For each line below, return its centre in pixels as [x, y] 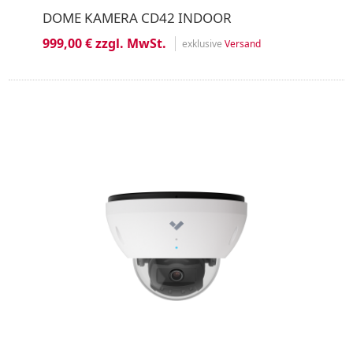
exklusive [203, 43]
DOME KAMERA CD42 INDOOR [137, 18]
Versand [242, 43]
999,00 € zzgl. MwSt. [104, 43]
